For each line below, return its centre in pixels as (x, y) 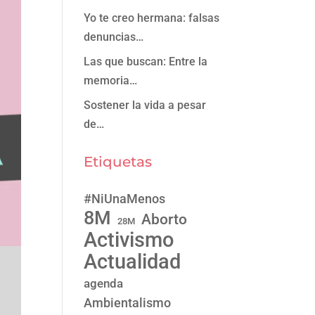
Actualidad (133, 262)
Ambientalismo (128, 303)
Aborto (165, 219)
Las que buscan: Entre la (146, 62)
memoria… (111, 81)
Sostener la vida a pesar (145, 105)
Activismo (129, 240)
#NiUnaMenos (125, 199)
